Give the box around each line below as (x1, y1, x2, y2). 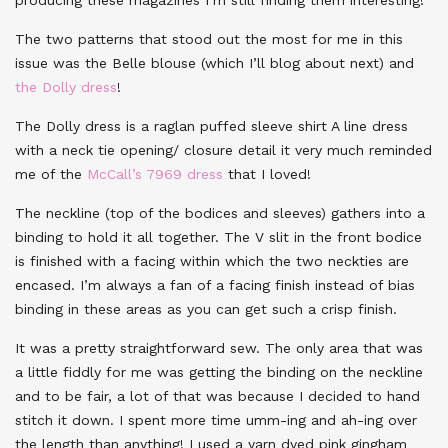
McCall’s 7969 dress (87, 165, 223, 182)
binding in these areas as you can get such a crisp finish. (15, 300, 397, 317)
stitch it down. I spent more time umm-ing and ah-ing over (15, 411, 417, 428)
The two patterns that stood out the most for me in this (15, 30, 403, 47)
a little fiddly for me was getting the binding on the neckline (15, 363, 423, 380)
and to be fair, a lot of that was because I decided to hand (15, 387, 420, 404)
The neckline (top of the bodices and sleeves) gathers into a (15, 204, 425, 221)
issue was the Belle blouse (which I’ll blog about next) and (15, 54, 414, 71)
